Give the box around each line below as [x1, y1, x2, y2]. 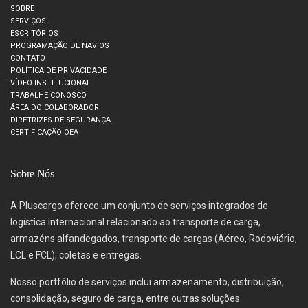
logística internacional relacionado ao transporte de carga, [10, 216, 261, 228]
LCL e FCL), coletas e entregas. [10, 249, 142, 261]
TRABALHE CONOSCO [10, 90, 87, 100]
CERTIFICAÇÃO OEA [10, 127, 78, 137]
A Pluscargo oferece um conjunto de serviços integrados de [10, 199, 268, 211]
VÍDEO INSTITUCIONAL [10, 78, 91, 87]
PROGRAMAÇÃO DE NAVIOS [10, 41, 109, 50]
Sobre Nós [10, 167, 54, 179]
